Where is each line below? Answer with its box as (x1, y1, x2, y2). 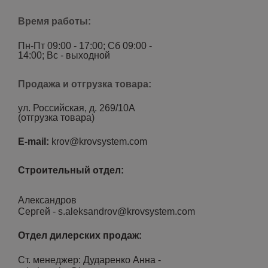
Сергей (18, 206, 53, 217)
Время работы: (18, 16, 91, 26)
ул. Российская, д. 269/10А (18, 103, 135, 113)
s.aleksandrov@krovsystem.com (58, 206, 195, 217)
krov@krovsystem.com (51, 136, 147, 147)
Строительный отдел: (18, 165, 124, 175)
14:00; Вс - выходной (18, 50, 110, 60)
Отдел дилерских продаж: (18, 230, 142, 240)
